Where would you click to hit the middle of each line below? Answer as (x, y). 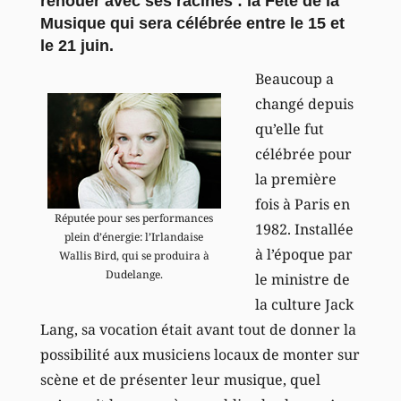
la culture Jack (304, 304)
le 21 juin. (77, 45)
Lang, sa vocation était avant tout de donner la (198, 329)
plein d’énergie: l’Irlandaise (134, 236)
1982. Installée (304, 229)
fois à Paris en (302, 204)
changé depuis (304, 103)
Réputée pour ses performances (134, 218)
